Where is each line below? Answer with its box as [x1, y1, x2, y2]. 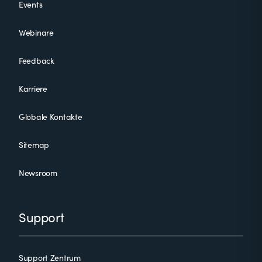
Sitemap [19, 139, 50, 150]
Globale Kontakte [19, 111, 82, 122]
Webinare [19, 27, 54, 38]
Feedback [19, 55, 54, 66]
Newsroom [19, 167, 57, 178]
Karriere [19, 83, 47, 94]
